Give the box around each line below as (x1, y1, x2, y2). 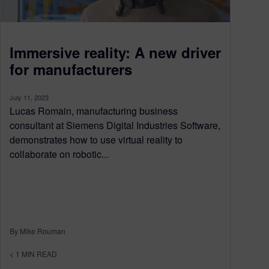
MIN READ (22, 248, 57, 259)
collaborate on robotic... (10, 147, 109, 161)
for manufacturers (10, 58, 132, 79)
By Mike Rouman (10, 225, 65, 236)
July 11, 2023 (10, 92, 49, 102)
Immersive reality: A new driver (10, 41, 221, 62)
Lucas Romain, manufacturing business (10, 103, 178, 118)
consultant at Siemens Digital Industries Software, (10, 118, 220, 132)
